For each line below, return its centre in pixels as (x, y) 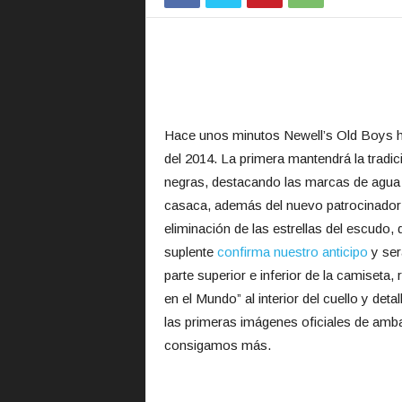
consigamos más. (217, 345)
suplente (190, 252)
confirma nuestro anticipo (292, 252)
